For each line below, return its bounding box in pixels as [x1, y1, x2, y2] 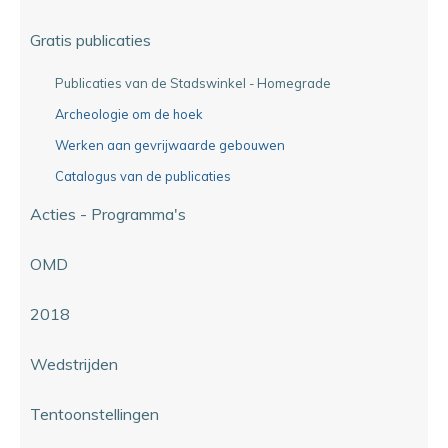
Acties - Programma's [30, 203, 186, 224]
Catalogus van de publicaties [55, 167, 231, 184]
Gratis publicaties [30, 29, 151, 50]
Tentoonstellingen [30, 403, 159, 424]
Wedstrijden [30, 353, 118, 374]
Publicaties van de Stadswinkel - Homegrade [55, 74, 331, 91]
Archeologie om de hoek [55, 105, 203, 122]
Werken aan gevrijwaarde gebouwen [55, 136, 285, 153]
